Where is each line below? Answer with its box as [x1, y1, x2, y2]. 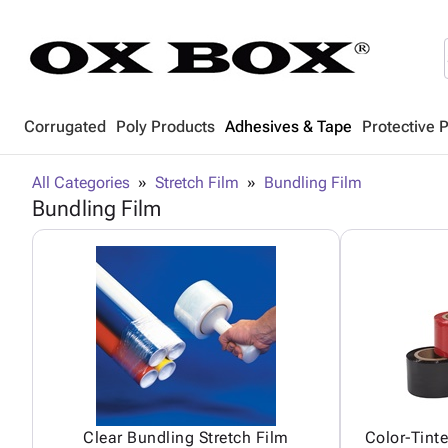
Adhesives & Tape [225, 117, 352, 136]
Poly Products [116, 117, 215, 136]
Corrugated [24, 117, 106, 136]
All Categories [32, 173, 130, 192]
